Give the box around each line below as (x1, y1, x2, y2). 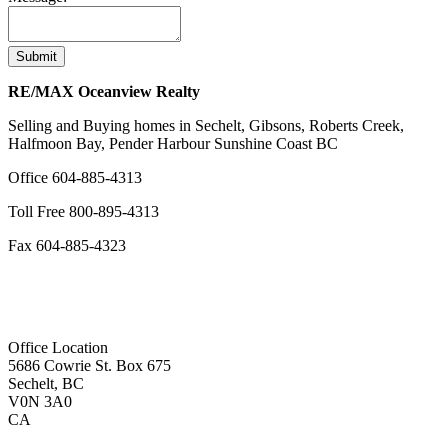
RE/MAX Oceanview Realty (8, 82, 200, 100)
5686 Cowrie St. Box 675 (8, 356, 171, 374)
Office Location (8, 338, 108, 356)
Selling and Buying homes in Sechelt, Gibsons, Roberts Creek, (8, 116, 404, 134)
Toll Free (8, 202, 69, 220)
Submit (16, 48, 57, 64)
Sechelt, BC (8, 374, 84, 392)
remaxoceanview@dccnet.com (8, 270, 202, 288)
